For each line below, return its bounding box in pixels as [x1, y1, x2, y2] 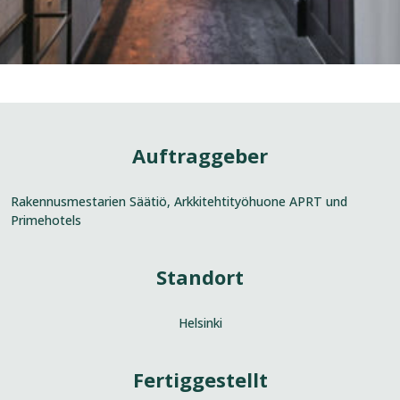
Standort [156, 262, 244, 290]
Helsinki [178, 314, 222, 332]
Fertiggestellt [132, 365, 268, 393]
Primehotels [11, 212, 81, 229]
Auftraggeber [132, 141, 268, 169]
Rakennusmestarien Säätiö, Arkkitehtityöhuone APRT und [11, 193, 347, 211]
